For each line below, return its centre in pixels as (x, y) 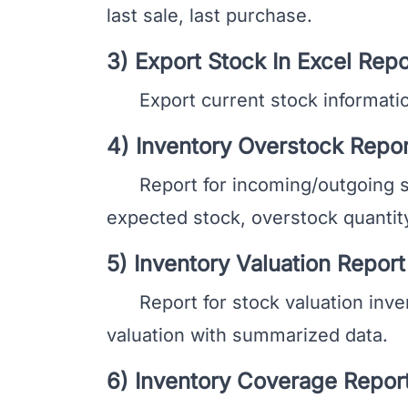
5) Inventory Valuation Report (256, 263)
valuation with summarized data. (247, 335)
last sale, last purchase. (209, 15)
